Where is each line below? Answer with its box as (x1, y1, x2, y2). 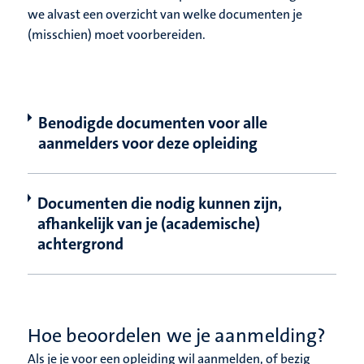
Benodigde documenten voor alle (37, 112, 267, 134)
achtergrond (37, 233, 123, 255)
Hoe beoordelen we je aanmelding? (28, 323, 327, 349)
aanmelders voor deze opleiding (37, 132, 258, 154)
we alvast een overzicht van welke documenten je (28, 6, 302, 24)
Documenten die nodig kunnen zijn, (37, 193, 282, 214)
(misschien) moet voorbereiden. (28, 26, 206, 44)
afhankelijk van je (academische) (37, 213, 260, 235)
